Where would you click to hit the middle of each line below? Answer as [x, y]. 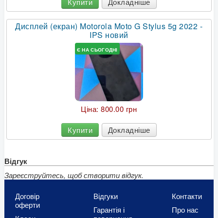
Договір [27, 196]
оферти [27, 205]
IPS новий [109, 35]
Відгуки [105, 196]
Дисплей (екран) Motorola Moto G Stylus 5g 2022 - [109, 26]
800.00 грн [119, 109]
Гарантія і [109, 210]
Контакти [187, 196]
